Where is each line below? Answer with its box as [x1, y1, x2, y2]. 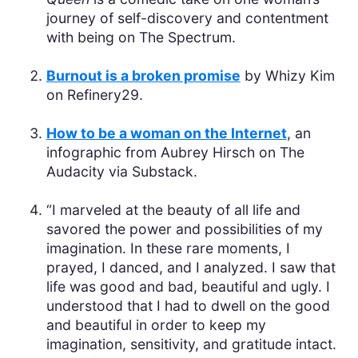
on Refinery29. [46, 86, 143, 103]
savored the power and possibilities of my [46, 220, 323, 237]
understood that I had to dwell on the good [46, 296, 330, 314]
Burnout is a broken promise [46, 66, 241, 84]
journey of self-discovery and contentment [46, 9, 328, 26]
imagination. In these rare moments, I [46, 239, 290, 257]
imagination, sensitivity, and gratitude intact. [46, 335, 336, 352]
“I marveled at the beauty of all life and [46, 201, 300, 218]
